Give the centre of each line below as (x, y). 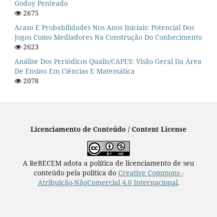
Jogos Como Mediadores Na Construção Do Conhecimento (108, 37)
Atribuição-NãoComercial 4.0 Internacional (108, 182)
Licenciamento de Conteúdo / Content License (108, 129)
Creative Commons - (151, 172)
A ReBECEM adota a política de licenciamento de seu (108, 163)
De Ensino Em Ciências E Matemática (75, 71)
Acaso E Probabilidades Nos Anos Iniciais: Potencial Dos (104, 27)
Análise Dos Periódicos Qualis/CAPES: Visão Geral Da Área (108, 61)
